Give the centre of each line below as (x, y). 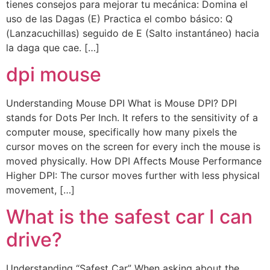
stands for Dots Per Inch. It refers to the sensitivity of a (132, 117)
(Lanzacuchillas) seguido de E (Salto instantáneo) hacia (133, 33)
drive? (34, 240)
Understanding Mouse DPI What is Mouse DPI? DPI (121, 103)
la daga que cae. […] (53, 47)
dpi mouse (54, 74)
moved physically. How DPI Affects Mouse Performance (134, 161)
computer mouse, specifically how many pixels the (121, 132)
